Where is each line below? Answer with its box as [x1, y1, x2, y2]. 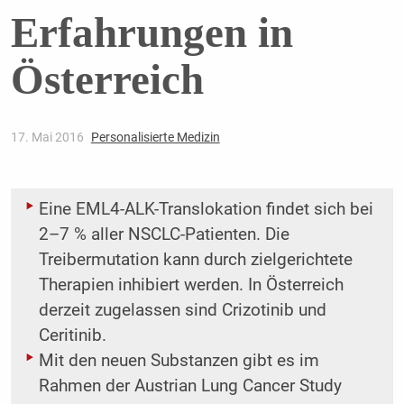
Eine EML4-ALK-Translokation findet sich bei [38, 199, 373, 220]
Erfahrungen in [10, 9, 293, 57]
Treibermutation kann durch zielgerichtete [38, 250, 353, 271]
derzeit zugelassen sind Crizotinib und [38, 300, 326, 321]
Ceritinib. [38, 326, 106, 346]
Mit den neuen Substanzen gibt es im [38, 351, 319, 372]
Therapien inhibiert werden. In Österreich [38, 275, 344, 296]
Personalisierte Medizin [90, 130, 220, 145]
